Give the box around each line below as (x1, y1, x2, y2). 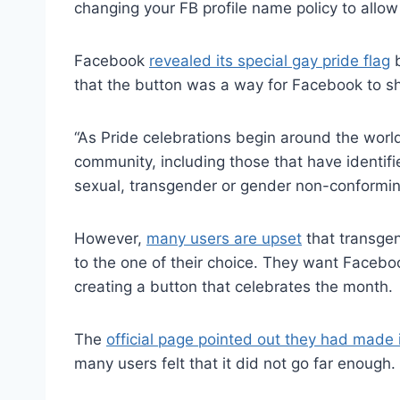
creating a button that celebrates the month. (74, 277, 393, 296)
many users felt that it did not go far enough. (74, 354, 396, 372)
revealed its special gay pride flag (149, 51, 390, 70)
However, (74, 229, 146, 247)
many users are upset (146, 229, 302, 247)
